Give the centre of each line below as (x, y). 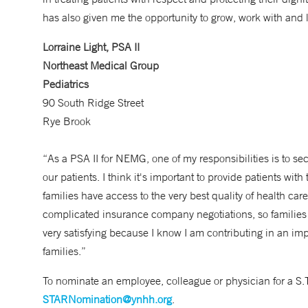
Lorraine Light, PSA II (91, 47)
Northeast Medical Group (101, 65)
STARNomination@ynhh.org (107, 299)
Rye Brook (67, 121)
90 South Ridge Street (93, 102)
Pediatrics (66, 84)
